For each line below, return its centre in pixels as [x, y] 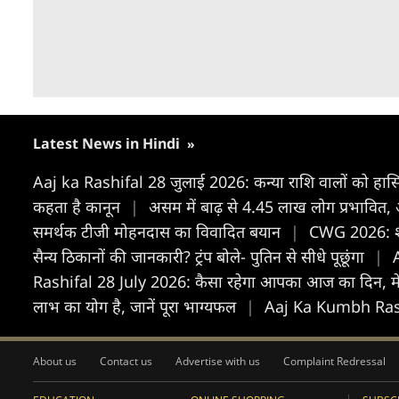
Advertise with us [218, 361]
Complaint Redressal [334, 361]
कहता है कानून [79, 207]
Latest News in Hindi [108, 143]
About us [55, 361]
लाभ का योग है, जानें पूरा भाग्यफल [137, 306]
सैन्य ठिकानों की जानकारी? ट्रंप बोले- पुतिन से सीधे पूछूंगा [201, 256]
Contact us [126, 361]
